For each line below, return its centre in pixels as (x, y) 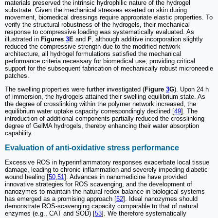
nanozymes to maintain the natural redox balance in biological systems (105, 191)
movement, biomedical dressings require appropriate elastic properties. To (109, 18)
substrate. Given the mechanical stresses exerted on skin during (96, 10)
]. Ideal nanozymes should (160, 199)
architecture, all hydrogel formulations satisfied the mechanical (93, 54)
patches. (17, 76)
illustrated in (23, 39)
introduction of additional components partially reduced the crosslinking (105, 119)
